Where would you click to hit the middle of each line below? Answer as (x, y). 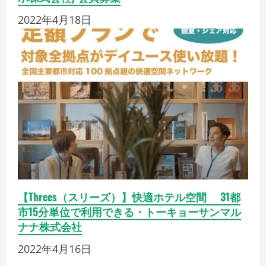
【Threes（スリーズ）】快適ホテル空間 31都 (129, 196)
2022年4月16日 (55, 248)
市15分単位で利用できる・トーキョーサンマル (129, 211)
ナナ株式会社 (50, 226)
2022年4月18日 (55, 19)
